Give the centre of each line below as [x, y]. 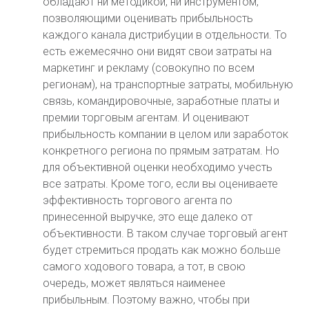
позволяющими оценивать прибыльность [148, 18]
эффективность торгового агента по [138, 200]
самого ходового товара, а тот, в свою [144, 267]
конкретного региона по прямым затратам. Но [161, 151]
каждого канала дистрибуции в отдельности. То [165, 35]
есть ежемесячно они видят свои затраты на [158, 51]
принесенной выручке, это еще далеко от [148, 217]
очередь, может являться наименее [134, 283]
